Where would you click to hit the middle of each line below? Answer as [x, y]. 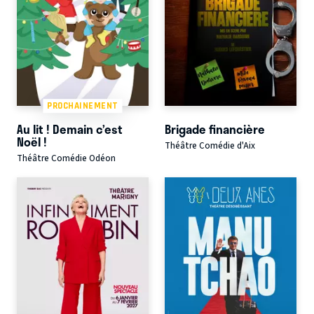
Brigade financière [214, 129]
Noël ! [32, 141]
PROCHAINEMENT [83, 106]
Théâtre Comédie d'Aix [210, 145]
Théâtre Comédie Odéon [66, 158]
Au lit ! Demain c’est [70, 129]
